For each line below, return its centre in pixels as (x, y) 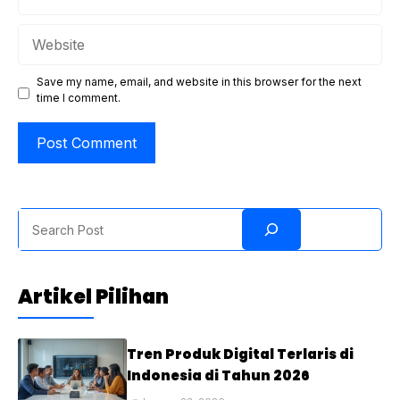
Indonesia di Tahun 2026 (219, 376)
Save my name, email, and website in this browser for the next (199, 82)
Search (42, 218)
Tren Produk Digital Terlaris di (241, 354)
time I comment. (79, 98)
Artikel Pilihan (93, 297)
